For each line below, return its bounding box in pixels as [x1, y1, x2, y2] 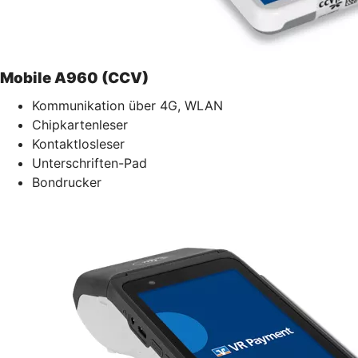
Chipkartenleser [32, 116, 128, 133]
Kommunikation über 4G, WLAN [32, 97, 223, 113]
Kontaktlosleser [32, 135, 125, 152]
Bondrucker [32, 173, 101, 190]
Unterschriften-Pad [32, 154, 147, 171]
